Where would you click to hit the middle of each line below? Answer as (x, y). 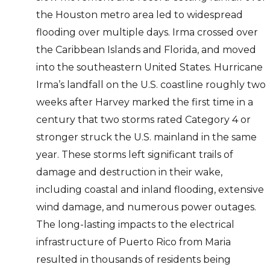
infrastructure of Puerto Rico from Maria (133, 242)
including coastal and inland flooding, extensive (150, 189)
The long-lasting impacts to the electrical (135, 224)
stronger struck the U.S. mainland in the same (146, 137)
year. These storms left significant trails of (135, 154)
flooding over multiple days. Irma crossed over (147, 32)
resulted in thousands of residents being (133, 259)
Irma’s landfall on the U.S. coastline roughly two (151, 84)
